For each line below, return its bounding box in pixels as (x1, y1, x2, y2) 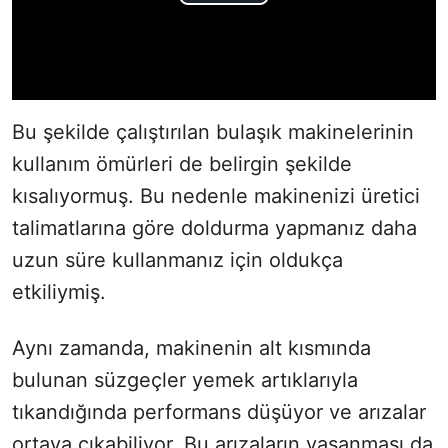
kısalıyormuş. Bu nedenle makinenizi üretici (12, 184, 420, 209)
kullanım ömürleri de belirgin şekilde (12, 152, 352, 177)
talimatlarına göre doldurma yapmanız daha (12, 216, 417, 241)
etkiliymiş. (12, 280, 106, 305)
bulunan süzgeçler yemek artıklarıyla (12, 368, 358, 393)
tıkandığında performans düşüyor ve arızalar (12, 400, 426, 425)
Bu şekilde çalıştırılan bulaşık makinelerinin (12, 120, 414, 145)
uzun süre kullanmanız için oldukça (12, 248, 343, 273)
